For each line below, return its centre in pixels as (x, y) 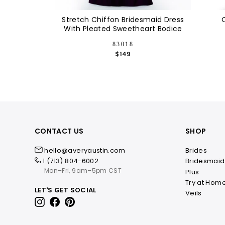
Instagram (64, 201)
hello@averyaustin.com (85, 151)
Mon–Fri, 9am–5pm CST (83, 171)
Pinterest (92, 201)
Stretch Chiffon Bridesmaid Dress (123, 20)
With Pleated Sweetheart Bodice (123, 29)
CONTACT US (59, 131)
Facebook (79, 201)
